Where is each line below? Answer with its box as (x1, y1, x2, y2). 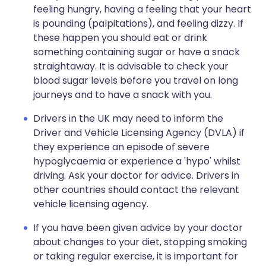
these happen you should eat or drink (33, 31, 207, 45)
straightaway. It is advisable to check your (33, 59, 229, 73)
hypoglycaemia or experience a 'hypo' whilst (33, 154, 240, 168)
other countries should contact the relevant (33, 183, 239, 197)
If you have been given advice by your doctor (33, 221, 243, 235)
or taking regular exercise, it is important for (33, 249, 238, 263)
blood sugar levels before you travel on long (33, 74, 238, 87)
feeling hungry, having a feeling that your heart (33, 2, 251, 16)
